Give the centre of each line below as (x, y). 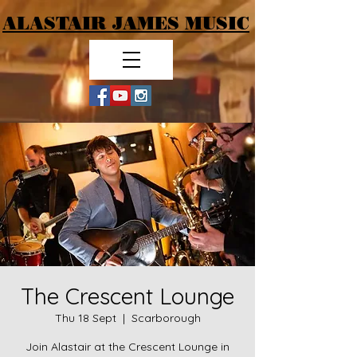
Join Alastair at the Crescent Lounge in (127, 347)
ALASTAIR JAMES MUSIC (126, 24)
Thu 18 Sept (85, 318)
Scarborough (166, 318)
